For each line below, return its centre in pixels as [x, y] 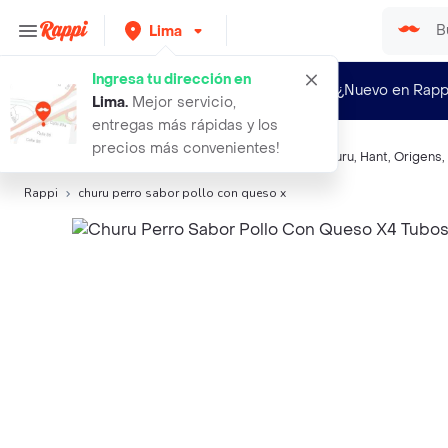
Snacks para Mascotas [245, 157]
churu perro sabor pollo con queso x [182, 193]
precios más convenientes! [186, 148]
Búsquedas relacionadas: [99, 157]
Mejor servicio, [182, 102]
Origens [418, 157]
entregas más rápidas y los [185, 125]
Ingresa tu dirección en [171, 79]
